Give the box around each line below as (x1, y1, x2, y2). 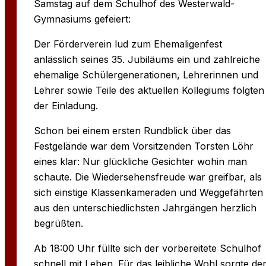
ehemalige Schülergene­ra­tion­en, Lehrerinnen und (33, 68, 258, 81)
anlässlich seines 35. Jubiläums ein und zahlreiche (33, 53, 260, 65)
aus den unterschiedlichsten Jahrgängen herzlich (33, 201, 256, 214)
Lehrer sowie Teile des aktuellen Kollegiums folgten (33, 84, 264, 96)
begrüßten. (33, 217, 83, 229)
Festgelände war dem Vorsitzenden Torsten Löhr (33, 140, 254, 152)
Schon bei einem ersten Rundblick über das (33, 124, 231, 137)
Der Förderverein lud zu (33, 37, 142, 50)
